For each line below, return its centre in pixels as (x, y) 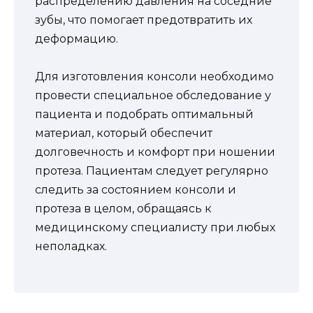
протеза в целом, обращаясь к (123, 209)
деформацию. (77, 39)
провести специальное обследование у (153, 96)
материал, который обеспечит (124, 133)
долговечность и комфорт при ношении (155, 152)
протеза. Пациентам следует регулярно (152, 171)
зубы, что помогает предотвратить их (144, 20)
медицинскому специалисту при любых (155, 228)
